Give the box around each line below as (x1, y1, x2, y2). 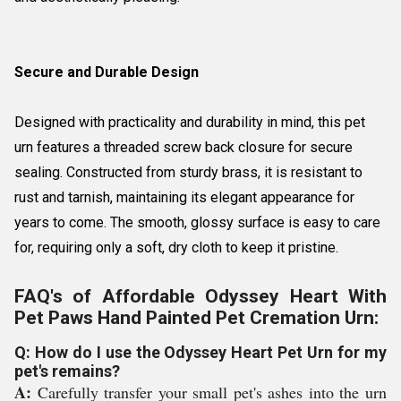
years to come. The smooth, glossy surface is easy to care (14, 214, 380, 231)
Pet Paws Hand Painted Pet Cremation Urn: (14, 307, 379, 328)
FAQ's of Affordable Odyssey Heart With (14, 286, 387, 307)
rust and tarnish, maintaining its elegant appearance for (14, 189, 354, 206)
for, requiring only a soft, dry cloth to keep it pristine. (14, 239, 338, 256)
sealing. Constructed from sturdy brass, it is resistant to (14, 164, 363, 181)
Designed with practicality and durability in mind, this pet (14, 114, 365, 131)
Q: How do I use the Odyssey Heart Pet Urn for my (14, 343, 387, 362)
